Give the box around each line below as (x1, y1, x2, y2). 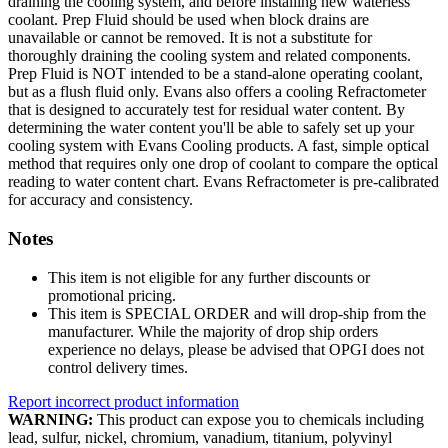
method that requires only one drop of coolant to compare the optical (8, 155, 438, 173)
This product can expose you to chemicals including (93, 410, 424, 428)
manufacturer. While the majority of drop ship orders (48, 322, 378, 340)
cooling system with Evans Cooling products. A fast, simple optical (8, 137, 429, 155)
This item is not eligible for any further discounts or (48, 268, 370, 286)
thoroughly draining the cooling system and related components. (8, 47, 411, 65)
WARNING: (8, 410, 93, 428)
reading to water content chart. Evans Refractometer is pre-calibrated (8, 173, 439, 191)
